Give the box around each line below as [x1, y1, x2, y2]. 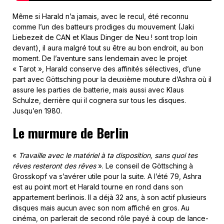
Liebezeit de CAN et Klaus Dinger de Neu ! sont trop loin [12, 33, 197, 42]
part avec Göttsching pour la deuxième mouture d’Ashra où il [12, 75, 211, 84]
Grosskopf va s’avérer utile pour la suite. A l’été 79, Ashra [12, 172, 201, 181]
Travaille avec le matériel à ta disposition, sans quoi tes [18, 151, 197, 160]
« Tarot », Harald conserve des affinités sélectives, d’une [12, 64, 201, 73]
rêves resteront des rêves [12, 161, 98, 170]
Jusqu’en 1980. [12, 106, 62, 115]
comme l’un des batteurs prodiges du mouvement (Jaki [12, 22, 194, 31]
